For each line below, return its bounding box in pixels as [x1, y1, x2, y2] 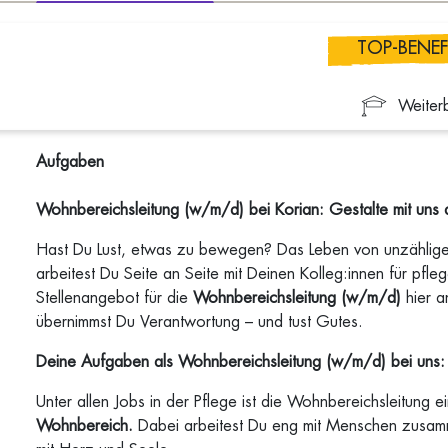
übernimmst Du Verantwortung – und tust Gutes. [36, 314, 369, 330]
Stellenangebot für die [36, 290, 194, 306]
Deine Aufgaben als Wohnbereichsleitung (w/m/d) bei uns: [36, 354, 446, 370]
